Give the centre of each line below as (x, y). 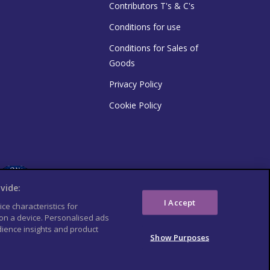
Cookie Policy (135, 105)
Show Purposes (180, 237)
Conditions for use (145, 27)
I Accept (180, 202)
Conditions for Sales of (154, 48)
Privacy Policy (136, 84)
